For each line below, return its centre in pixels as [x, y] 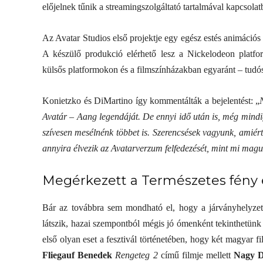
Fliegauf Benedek [77, 255]
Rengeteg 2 [136, 255]
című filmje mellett [196, 255]
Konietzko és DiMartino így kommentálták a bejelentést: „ [151, 101]
